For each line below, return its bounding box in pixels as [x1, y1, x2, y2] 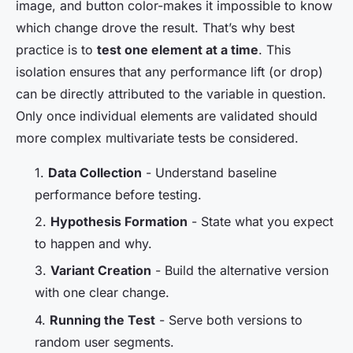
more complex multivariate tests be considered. [16, 129, 299, 146]
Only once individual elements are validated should [16, 107, 318, 124]
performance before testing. [35, 186, 202, 203]
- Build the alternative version [151, 262, 329, 279]
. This [258, 41, 291, 58]
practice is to [16, 41, 97, 58]
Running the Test [50, 311, 155, 328]
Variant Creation [50, 262, 151, 279]
